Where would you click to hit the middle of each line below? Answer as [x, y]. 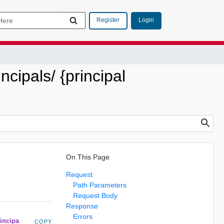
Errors [82, 216]
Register [108, 20]
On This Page [87, 157]
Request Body [95, 195]
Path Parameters [99, 185]
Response [82, 206]
